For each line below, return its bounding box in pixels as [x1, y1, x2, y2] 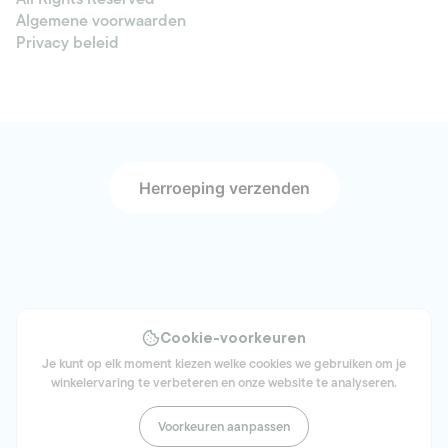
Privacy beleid [16, 30, 119, 57]
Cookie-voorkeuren [160, 328, 306, 348]
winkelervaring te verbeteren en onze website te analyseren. [51, 372, 397, 394]
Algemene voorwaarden [16, 8, 186, 35]
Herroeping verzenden [138, 178, 310, 199]
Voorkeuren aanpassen [157, 416, 291, 438]
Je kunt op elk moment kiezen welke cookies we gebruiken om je [42, 353, 406, 375]
